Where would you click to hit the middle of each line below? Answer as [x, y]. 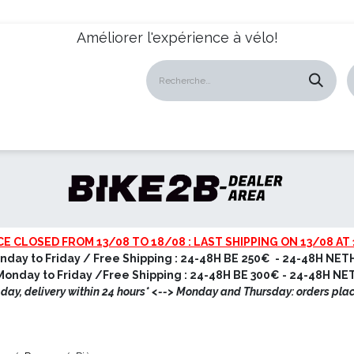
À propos [264, 130]
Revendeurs [127, 130]
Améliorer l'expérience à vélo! [177, 38]
